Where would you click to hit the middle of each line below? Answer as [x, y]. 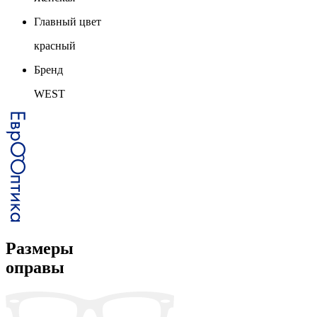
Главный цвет [68, 21]
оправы [35, 267]
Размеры [40, 248]
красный [55, 45]
